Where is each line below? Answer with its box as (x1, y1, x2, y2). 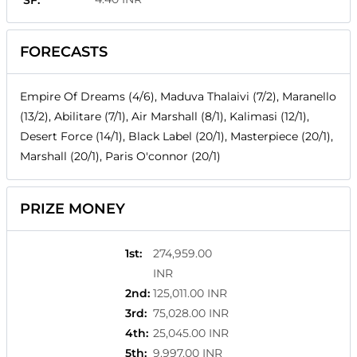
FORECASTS (20, 43, 108, 61)
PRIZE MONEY (20, 200, 125, 218)
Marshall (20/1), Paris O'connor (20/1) (20, 149, 221, 164)
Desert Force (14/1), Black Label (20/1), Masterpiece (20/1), (20, 129, 333, 144)
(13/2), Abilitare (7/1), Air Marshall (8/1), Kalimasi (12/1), (20, 109, 309, 124)
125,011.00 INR (152, 286, 227, 301)
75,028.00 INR (152, 306, 229, 321)
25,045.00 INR (152, 326, 229, 341)
